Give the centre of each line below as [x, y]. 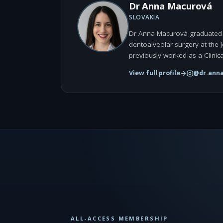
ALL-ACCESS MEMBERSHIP [119, 218]
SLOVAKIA [144, 17]
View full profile [155, 73]
